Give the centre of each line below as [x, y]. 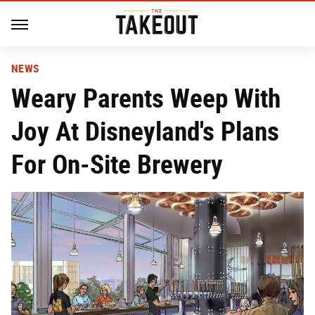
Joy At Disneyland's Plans [145, 131]
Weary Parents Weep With [146, 98]
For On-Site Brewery [117, 164]
